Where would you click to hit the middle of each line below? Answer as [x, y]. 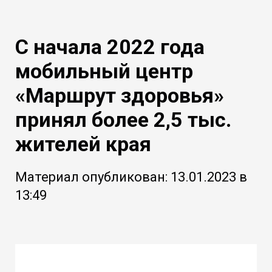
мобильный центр [104, 71]
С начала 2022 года [110, 46]
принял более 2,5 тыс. [123, 119]
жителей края [83, 144]
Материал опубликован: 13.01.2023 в [131, 177]
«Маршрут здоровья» [120, 95]
